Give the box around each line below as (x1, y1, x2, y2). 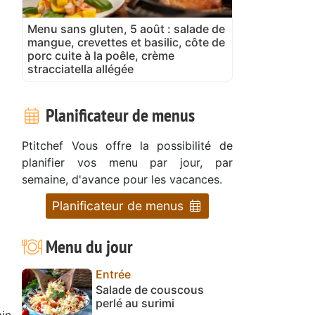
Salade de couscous (96, 282, 204, 297)
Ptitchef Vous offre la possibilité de (22, 138, 233, 153)
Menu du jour (41, 234, 133, 258)
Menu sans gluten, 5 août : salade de (27, 21, 225, 36)
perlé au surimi (96, 295, 174, 310)
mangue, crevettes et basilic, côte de (27, 34, 225, 49)
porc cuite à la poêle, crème (27, 48, 174, 63)
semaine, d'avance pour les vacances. (22, 172, 222, 186)
